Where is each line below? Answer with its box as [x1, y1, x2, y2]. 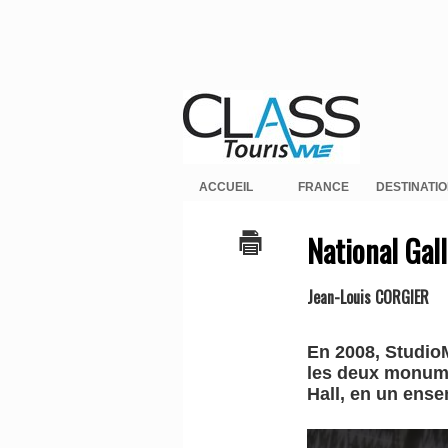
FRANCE [297, 180, 349, 195]
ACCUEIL [199, 180, 253, 195]
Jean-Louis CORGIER [307, 285, 430, 310]
